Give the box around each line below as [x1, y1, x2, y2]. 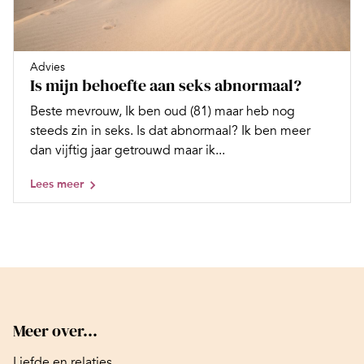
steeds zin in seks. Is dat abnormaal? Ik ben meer [30, 123, 310, 140]
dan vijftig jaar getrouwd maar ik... [30, 142, 225, 159]
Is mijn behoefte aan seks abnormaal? [30, 74, 301, 97]
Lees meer [30, 177, 84, 192]
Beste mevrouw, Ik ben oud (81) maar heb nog [30, 103, 295, 120]
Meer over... [13, 319, 97, 343]
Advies [30, 60, 65, 75]
